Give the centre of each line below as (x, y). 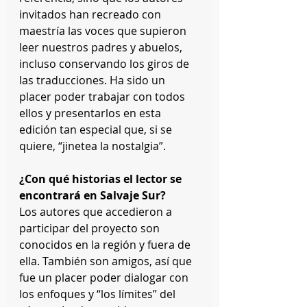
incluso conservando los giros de (106, 64)
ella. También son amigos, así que (107, 261)
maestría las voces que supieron (104, 31)
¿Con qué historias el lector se (102, 179)
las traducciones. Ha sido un (94, 81)
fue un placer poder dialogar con (105, 278)
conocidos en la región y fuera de (106, 245)
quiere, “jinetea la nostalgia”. (94, 146)
